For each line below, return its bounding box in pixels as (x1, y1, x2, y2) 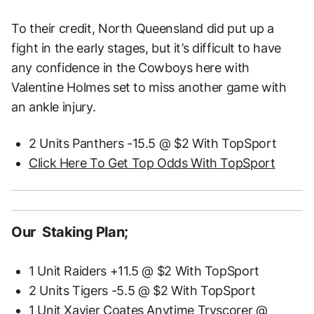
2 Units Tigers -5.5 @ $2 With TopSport (29, 283, 256, 299)
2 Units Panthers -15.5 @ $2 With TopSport (29, 136, 277, 151)
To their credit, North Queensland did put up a (11, 21, 274, 36)
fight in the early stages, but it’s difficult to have (11, 41, 281, 56)
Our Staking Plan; (11, 224, 128, 241)
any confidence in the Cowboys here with (11, 60, 250, 76)
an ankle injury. (11, 100, 96, 115)
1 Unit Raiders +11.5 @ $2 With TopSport (29, 264, 259, 279)
